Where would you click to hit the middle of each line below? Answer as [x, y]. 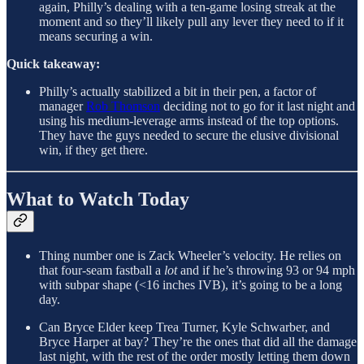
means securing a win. [96, 36]
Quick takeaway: [53, 63]
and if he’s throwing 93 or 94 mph [266, 270]
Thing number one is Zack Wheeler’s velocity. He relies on [190, 255]
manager [63, 106]
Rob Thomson [123, 106]
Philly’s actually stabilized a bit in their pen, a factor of [178, 91]
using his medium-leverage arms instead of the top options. [189, 120]
